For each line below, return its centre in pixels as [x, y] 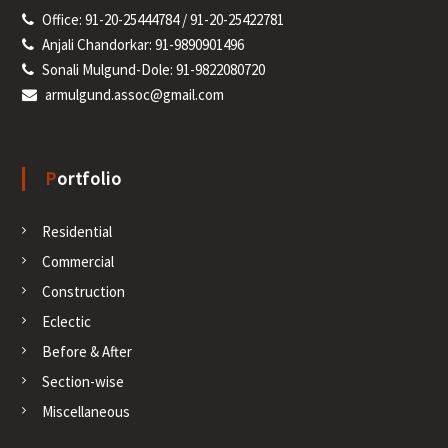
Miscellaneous [85, 411]
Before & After [86, 351]
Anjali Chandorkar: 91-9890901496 [142, 44]
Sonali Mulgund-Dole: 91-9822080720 [153, 69]
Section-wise [82, 381]
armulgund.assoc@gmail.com [134, 94]
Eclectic [66, 321]
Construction [83, 291]
